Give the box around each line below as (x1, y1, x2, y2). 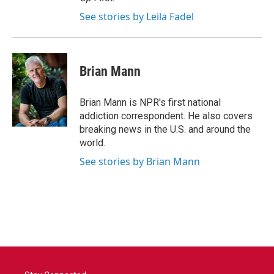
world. (80, 137, 105, 149)
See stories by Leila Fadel (80, 10, 194, 23)
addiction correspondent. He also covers (80, 110, 253, 122)
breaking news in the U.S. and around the (80, 124, 251, 135)
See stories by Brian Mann (80, 155, 200, 168)
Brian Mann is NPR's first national (80, 97, 221, 108)
